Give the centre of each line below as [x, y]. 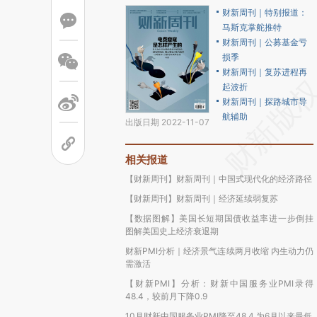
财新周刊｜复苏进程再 [265, 72]
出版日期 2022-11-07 [167, 122]
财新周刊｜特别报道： [265, 12]
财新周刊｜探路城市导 [265, 102]
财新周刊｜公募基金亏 [265, 42]
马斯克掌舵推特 [252, 27]
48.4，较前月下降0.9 [166, 296]
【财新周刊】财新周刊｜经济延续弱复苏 [202, 198]
